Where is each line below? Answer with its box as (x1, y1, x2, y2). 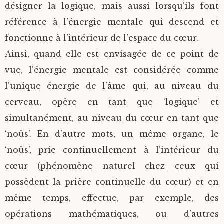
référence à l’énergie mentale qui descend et (5, 17, 219, 27)
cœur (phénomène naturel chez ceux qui (5, 161, 219, 171)
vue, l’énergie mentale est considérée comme (5, 65, 219, 75)
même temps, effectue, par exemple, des (5, 193, 219, 203)
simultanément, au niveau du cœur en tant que (5, 113, 219, 123)
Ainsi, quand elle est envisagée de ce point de (5, 49, 219, 59)
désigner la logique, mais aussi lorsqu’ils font (5, 1, 219, 11)
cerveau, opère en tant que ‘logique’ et (5, 97, 219, 107)
